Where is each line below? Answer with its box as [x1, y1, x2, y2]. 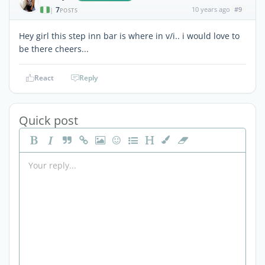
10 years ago [191, 4, 230, 14]
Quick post [19, 112, 78, 128]
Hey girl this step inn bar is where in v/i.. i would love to [19, 30, 240, 41]
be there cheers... [19, 43, 89, 54]
